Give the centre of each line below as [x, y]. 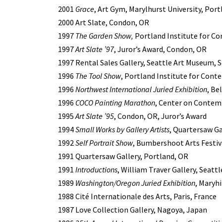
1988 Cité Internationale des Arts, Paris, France [137, 196]
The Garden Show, [104, 35]
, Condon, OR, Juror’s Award [160, 116]
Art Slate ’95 [94, 116]
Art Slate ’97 [94, 49]
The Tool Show [98, 76]
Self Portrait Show [104, 142]
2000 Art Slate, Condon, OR [104, 22]
